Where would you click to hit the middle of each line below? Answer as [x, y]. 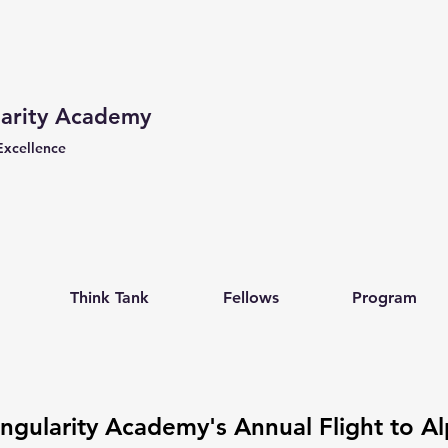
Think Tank [109, 297]
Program [384, 297]
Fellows [251, 297]
